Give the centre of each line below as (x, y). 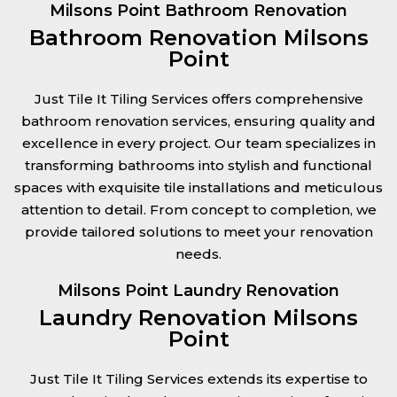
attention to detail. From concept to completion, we (198, 210)
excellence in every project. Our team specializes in (198, 143)
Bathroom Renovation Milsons (198, 38)
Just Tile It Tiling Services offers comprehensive (198, 99)
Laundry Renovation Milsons (198, 318)
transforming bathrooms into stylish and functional (198, 165)
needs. (198, 254)
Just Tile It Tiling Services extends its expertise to (198, 379)
